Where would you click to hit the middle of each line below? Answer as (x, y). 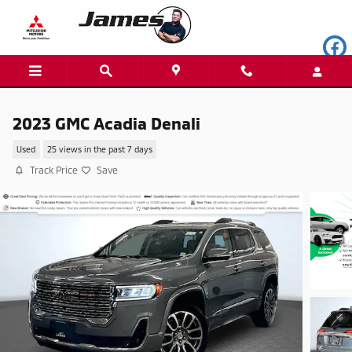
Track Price (54, 170)
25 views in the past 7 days (99, 149)
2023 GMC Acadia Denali (106, 123)
